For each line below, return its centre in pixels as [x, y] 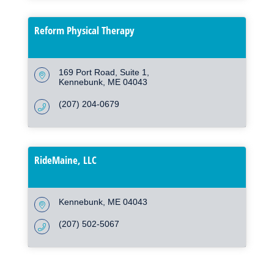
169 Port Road [87, 72]
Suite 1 [133, 72]
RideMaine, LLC [65, 160]
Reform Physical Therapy [84, 31]
